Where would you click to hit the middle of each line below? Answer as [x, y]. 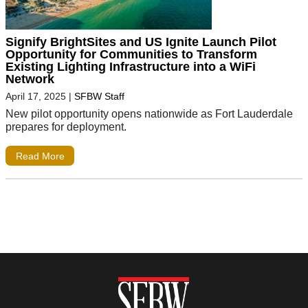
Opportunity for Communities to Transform [131, 54]
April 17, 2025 [36, 96]
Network [30, 79]
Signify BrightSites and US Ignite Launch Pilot [141, 42]
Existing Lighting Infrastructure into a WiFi [131, 66]
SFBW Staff [99, 96]
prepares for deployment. [66, 126]
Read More [40, 156]
